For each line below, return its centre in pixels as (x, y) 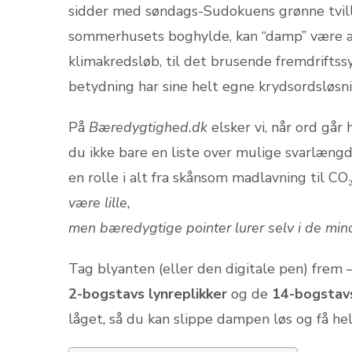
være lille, (99, 203)
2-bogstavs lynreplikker (148, 294)
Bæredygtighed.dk (148, 127)
